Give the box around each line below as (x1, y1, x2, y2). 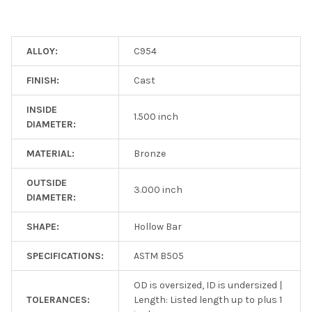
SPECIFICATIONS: (26, 249, 104, 262)
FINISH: (26, 74, 59, 86)
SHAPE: (26, 220, 59, 233)
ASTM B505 (134, 249, 184, 262)
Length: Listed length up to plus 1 (134, 293, 282, 306)
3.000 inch (134, 183, 182, 196)
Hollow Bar (134, 220, 182, 233)
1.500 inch (134, 110, 178, 123)
